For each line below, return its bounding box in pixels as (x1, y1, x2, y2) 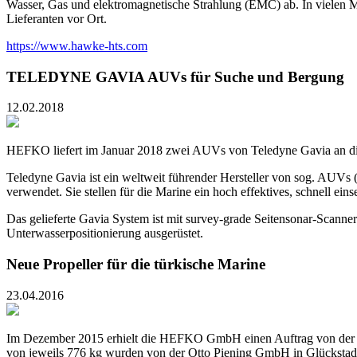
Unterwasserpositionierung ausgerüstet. (6, 226, 203, 241)
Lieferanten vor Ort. (6, 11, 107, 25)
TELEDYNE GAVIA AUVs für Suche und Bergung (6, 68, 344, 85)
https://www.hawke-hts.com (6, 38, 147, 53)
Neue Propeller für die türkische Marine (6, 256, 265, 273)
